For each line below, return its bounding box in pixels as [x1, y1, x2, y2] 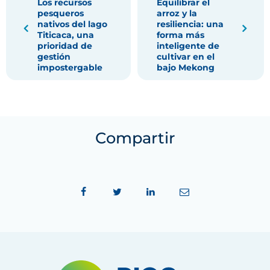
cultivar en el [156, 51, 215, 62]
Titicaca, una [37, 29, 94, 40]
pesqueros [37, 7, 84, 19]
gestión [37, 51, 71, 62]
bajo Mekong [156, 61, 215, 73]
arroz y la [156, 7, 197, 19]
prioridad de [37, 40, 92, 51]
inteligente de [156, 40, 219, 51]
